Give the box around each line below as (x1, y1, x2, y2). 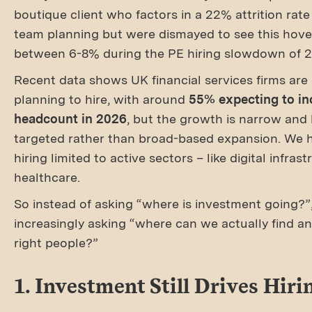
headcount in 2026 (14, 111, 127, 126)
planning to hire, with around (14, 92, 189, 107)
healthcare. (14, 170, 80, 185)
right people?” (14, 235, 98, 250)
